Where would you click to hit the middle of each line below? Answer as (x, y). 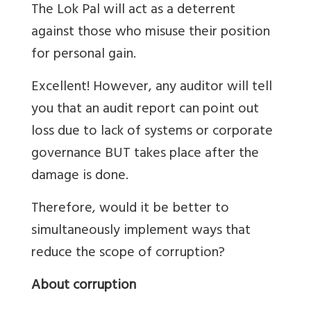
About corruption (84, 286)
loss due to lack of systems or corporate (152, 132)
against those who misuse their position (151, 33)
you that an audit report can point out (145, 110)
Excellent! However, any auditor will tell (152, 87)
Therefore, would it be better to (130, 209)
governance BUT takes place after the (145, 154)
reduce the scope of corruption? (128, 253)
